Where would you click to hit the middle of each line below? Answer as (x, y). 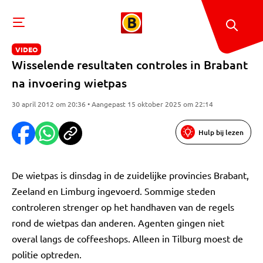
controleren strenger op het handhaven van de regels (123, 207)
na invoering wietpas (69, 83)
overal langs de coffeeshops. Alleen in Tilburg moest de (127, 238)
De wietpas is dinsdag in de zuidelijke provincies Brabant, (130, 175)
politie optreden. (47, 254)
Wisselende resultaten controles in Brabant (130, 65)
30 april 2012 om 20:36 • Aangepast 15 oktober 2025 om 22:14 (112, 104)
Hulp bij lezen (221, 132)
